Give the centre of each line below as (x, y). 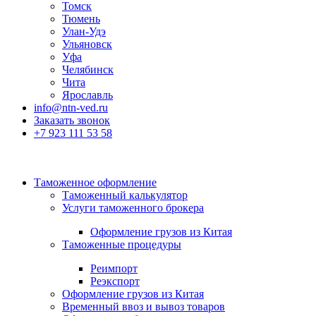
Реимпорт (114, 268)
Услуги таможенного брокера (133, 208)
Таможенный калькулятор (125, 195)
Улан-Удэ (84, 31)
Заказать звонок (72, 120)
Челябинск (88, 69)
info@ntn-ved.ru (71, 108)
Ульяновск (87, 44)
